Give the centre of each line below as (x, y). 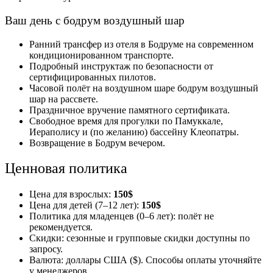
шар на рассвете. (64, 99)
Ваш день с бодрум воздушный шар (95, 20)
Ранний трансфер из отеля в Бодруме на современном (141, 44)
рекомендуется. (61, 227)
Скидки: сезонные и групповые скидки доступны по (140, 238)
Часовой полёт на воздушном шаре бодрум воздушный (144, 88)
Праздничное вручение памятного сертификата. (129, 110)
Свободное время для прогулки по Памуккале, (126, 121)
